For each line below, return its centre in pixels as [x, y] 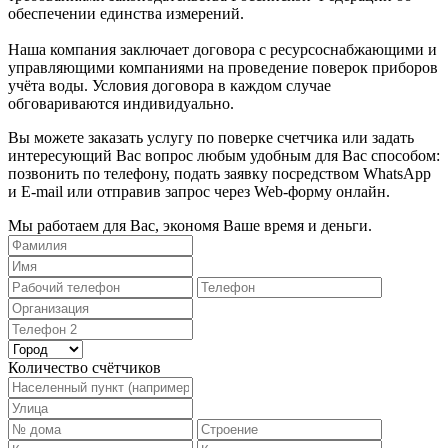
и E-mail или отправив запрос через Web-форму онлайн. [199, 191]
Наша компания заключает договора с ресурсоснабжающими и [222, 49]
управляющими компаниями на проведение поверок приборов [223, 67]
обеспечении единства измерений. [126, 13]
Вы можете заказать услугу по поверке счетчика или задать [211, 137]
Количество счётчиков [84, 367]
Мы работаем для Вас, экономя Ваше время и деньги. [190, 225]
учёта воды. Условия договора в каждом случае [169, 85]
